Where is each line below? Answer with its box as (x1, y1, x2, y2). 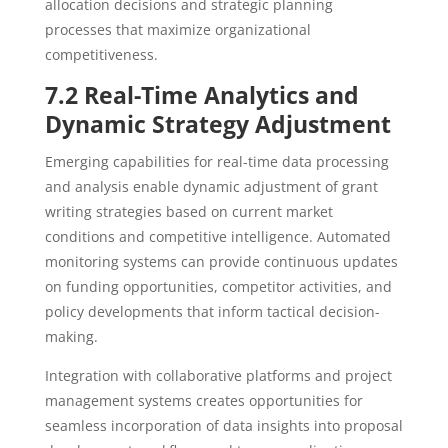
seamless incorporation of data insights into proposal (44, 416, 403, 435)
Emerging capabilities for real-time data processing (44, 152, 389, 171)
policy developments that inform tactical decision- (44, 302, 380, 321)
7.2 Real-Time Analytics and (44, 79, 359, 111)
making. (44, 327, 98, 346)
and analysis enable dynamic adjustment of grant (44, 177, 378, 196)
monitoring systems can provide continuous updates (44, 252, 398, 271)
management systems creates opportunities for (44, 391, 363, 410)
